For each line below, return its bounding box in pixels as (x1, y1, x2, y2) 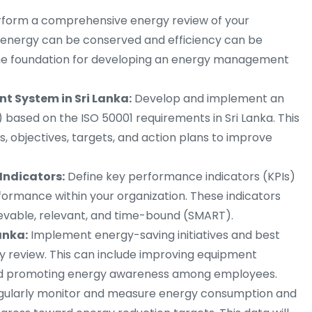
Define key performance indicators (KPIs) (65, 169, 295, 185)
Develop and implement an (132, 91, 284, 107)
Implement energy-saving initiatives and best (28, 227, 280, 244)
